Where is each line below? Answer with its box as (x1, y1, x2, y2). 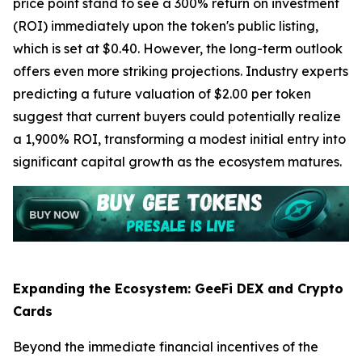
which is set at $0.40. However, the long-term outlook (13, 40, 343, 57)
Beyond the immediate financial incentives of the (13, 339, 318, 356)
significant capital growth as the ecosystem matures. (13, 154, 342, 170)
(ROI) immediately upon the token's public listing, (13, 18, 318, 35)
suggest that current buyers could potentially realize (13, 108, 341, 125)
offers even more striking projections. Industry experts (13, 63, 348, 80)
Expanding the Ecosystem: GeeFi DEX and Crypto (13, 280, 343, 297)
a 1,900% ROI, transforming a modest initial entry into (13, 131, 346, 148)
